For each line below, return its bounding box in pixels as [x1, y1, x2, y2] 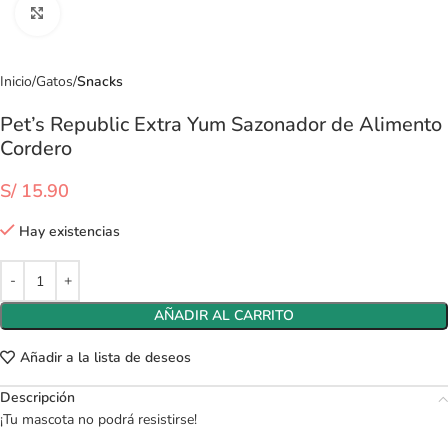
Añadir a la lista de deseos [19, 347, 191, 367]
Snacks [77, 72, 123, 91]
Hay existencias [19, 222, 120, 241]
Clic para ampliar [59, 4, 158, 22]
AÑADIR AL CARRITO [154, 306, 294, 325]
